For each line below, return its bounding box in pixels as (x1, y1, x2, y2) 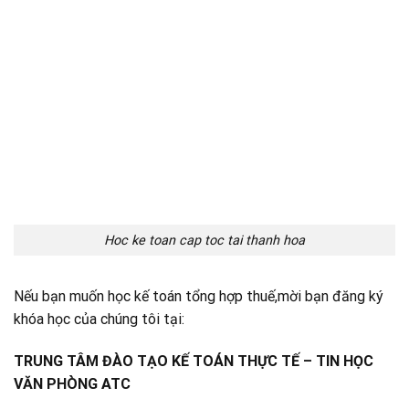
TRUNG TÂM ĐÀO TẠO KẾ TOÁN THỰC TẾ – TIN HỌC (14, 352, 373, 371)
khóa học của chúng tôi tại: (14, 310, 184, 329)
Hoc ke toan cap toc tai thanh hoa (104, 232, 305, 248)
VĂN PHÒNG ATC (14, 375, 131, 393)
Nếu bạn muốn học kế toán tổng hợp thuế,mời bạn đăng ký (14, 288, 383, 306)
